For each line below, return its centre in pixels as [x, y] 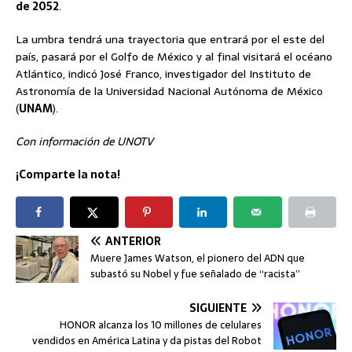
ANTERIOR [133, 241]
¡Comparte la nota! [68, 174]
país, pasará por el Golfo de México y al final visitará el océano [174, 56]
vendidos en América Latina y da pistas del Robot [147, 340]
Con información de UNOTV [84, 141]
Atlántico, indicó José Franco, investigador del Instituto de [163, 73]
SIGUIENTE [218, 308]
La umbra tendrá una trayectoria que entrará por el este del [170, 39]
